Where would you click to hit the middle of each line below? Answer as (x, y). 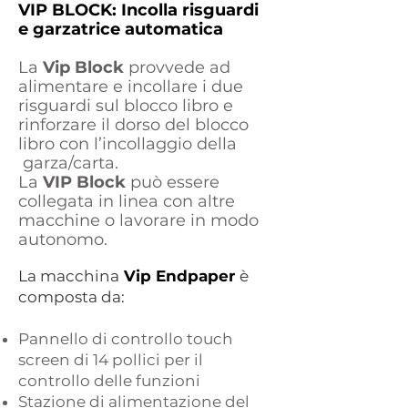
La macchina (69, 276)
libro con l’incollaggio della (127, 144)
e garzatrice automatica (121, 29)
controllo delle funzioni (109, 381)
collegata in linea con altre (127, 201)
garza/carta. (68, 163)
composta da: (71, 297)
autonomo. (63, 240)
